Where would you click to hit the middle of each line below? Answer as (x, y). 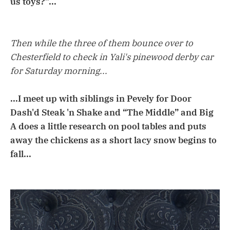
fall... (21, 154)
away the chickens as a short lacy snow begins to (113, 140)
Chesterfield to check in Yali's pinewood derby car (112, 57)
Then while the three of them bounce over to (102, 43)
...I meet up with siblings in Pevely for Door (101, 99)
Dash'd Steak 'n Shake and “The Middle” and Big (112, 113)
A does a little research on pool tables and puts (108, 127)
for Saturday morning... (59, 71)
